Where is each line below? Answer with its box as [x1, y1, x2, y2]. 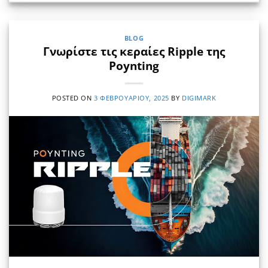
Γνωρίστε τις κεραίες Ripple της [43, 43, 225, 60]
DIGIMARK [182, 93, 217, 103]
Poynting [109, 57, 159, 74]
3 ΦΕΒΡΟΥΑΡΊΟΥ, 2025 [94, 93, 169, 103]
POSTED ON [51, 93, 95, 103]
